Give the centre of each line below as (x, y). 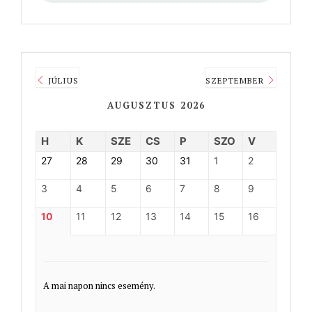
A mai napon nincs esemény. (99, 285)
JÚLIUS (62, 80)
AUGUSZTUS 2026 (156, 105)
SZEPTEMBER (236, 80)
